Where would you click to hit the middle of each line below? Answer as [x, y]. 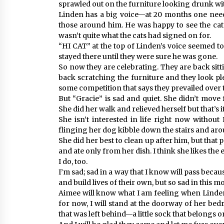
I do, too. [73, 161]
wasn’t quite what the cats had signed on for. [135, 35]
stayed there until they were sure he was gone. [138, 56]
